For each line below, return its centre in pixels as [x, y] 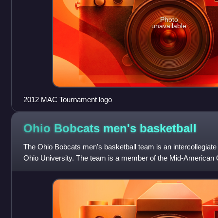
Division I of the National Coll [68, 169]
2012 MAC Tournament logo [67, 100]
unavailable [169, 26]
